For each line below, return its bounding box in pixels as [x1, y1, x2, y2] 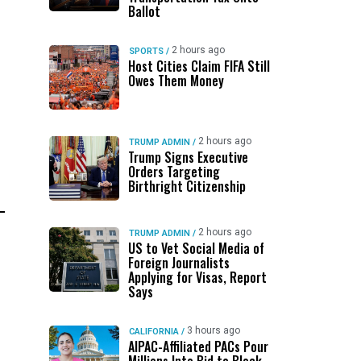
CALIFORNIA [128, 326, 179, 337]
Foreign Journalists [127, 253, 230, 272]
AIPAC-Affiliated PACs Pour [127, 337, 268, 356]
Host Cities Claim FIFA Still [127, 56, 270, 76]
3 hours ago [186, 325, 240, 336]
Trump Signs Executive [127, 147, 248, 167]
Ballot [127, 2, 160, 21]
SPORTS [128, 46, 164, 56]
